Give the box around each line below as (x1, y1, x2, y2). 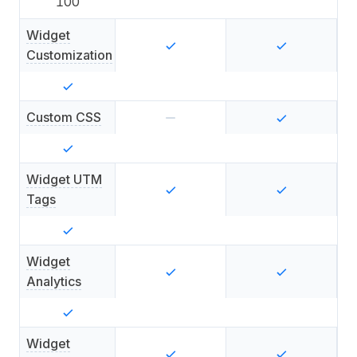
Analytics (26, 273, 81, 289)
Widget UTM (26, 171, 102, 187)
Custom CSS (26, 109, 101, 125)
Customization (26, 47, 112, 63)
